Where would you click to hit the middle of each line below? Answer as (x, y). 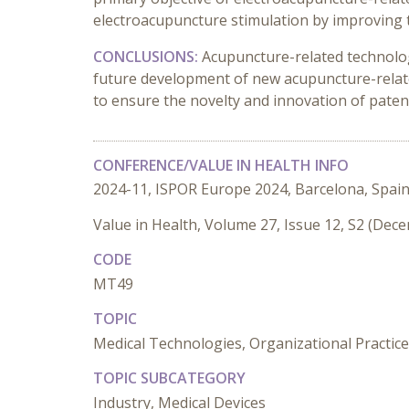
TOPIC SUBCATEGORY (169, 378)
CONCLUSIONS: (147, 57)
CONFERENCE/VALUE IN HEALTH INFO (221, 165)
